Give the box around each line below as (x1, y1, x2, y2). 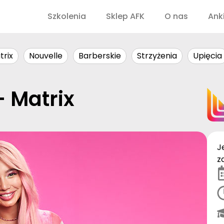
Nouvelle (29, 50, 62, 61)
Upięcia (193, 50, 222, 61)
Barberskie (78, 50, 121, 61)
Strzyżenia (137, 50, 177, 61)
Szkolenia (47, 10, 86, 22)
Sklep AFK (106, 10, 144, 22)
